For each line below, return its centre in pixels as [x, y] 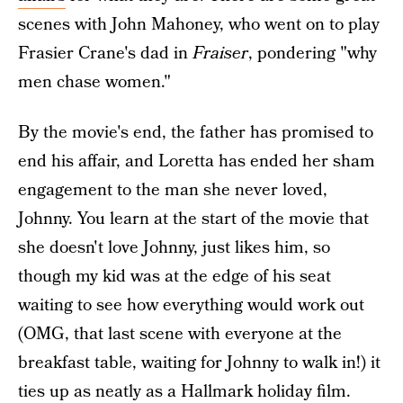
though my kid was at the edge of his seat [175, 277]
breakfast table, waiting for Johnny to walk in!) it [199, 363]
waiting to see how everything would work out [191, 305]
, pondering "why [313, 54]
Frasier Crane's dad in [105, 54]
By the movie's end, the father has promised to [196, 133]
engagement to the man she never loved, [173, 190]
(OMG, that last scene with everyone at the [180, 334]
